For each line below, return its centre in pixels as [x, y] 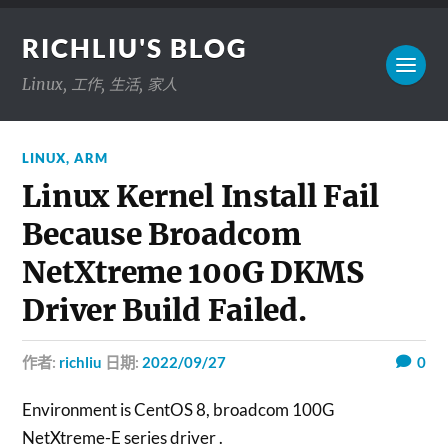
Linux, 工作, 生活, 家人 [100, 84]
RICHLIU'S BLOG [135, 48]
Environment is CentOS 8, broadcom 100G [178, 409]
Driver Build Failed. [164, 310]
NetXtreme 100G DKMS [193, 272]
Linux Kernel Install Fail [200, 196]
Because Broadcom [161, 234]
